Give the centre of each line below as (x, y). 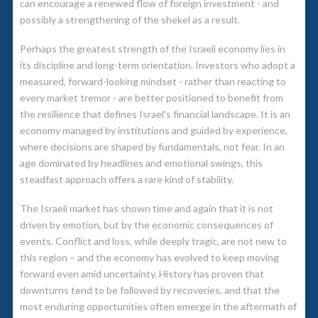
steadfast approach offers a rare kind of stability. (126, 179)
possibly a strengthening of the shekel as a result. (130, 19)
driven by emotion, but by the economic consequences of (146, 225)
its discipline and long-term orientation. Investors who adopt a (157, 65)
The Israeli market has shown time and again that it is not (146, 209)
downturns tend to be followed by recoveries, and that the (149, 290)
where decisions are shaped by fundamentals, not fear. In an (152, 146)
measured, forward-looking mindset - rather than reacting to (153, 81)
